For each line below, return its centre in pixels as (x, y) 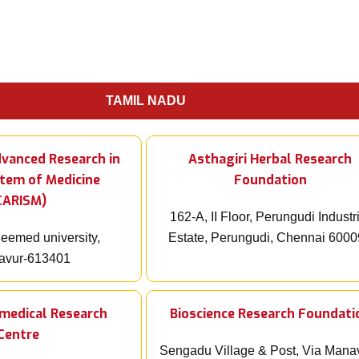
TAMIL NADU (146, 101)
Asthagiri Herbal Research (270, 159)
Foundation (270, 180)
